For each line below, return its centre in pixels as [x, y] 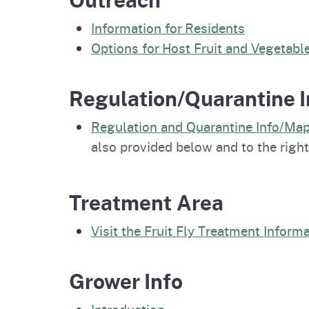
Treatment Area [146, 203]
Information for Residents [168, 28]
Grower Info [126, 281]
